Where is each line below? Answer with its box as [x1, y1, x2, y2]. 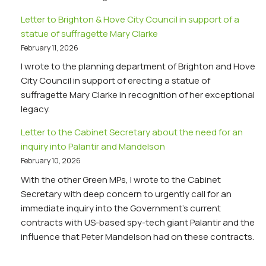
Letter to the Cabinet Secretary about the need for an [21, 126, 243, 139]
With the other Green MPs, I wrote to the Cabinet [21, 173, 221, 186]
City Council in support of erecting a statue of [21, 74, 210, 87]
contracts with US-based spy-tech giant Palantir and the [21, 216, 255, 229]
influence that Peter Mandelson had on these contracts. [21, 230, 254, 243]
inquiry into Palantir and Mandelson [21, 140, 165, 153]
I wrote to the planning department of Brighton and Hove [21, 60, 255, 73]
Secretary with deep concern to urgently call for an [21, 187, 232, 200]
